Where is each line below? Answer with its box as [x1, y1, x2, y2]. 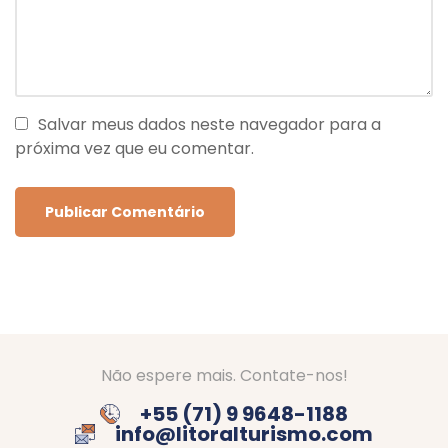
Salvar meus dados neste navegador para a [38, 112, 382, 136]
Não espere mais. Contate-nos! [100, 364, 348, 388]
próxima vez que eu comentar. [15, 136, 254, 160]
